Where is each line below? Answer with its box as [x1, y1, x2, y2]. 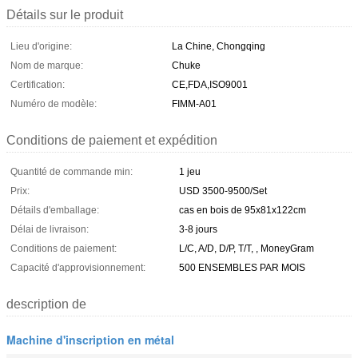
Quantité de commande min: [10, 165, 133, 177]
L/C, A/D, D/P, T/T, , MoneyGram [179, 242, 314, 254]
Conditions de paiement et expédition [6, 133, 217, 147]
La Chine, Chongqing [172, 40, 265, 52]
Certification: [10, 78, 65, 90]
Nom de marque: [10, 59, 83, 71]
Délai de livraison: [10, 223, 89, 235]
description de [6, 296, 86, 311]
